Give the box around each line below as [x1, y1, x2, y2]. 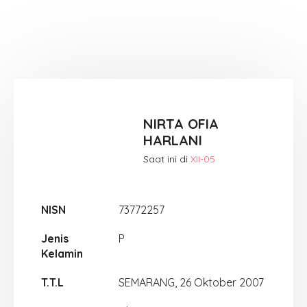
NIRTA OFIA [143, 114, 219, 132]
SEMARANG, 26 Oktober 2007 [118, 275, 264, 289]
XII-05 [190, 152, 215, 165]
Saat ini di [143, 152, 191, 165]
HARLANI [143, 131, 202, 149]
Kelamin [41, 247, 83, 260]
